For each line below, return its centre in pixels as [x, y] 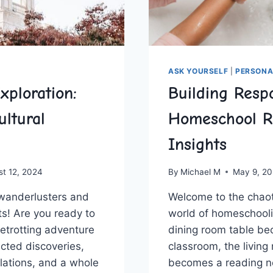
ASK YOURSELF [198, 71]
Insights [197, 145]
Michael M [201, 172]
